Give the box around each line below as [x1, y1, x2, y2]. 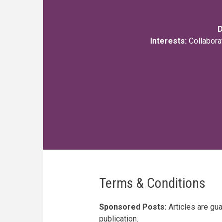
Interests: [150, 36, 187, 46]
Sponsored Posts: [99, 202, 166, 212]
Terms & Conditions [99, 175, 206, 191]
